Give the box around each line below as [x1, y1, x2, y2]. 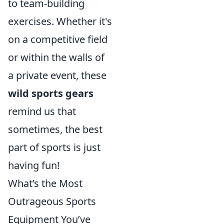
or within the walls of [8, 50, 104, 64]
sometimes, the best [8, 122, 102, 136]
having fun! [8, 158, 59, 172]
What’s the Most [8, 176, 82, 190]
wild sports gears [8, 86, 93, 100]
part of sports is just [8, 140, 100, 154]
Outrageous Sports [8, 194, 96, 208]
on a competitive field [8, 32, 107, 46]
